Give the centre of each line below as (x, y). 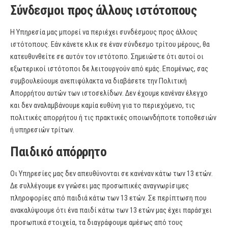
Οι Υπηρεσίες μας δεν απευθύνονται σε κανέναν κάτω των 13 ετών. (111, 174)
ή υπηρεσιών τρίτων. (42, 130)
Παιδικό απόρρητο (58, 152)
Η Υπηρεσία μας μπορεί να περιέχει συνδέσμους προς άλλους (104, 32)
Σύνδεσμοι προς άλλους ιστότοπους (103, 10)
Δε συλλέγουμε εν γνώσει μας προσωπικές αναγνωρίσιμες (99, 186)
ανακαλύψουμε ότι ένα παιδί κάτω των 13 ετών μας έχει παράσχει (111, 210)
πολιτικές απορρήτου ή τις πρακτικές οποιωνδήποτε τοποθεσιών (113, 118)
